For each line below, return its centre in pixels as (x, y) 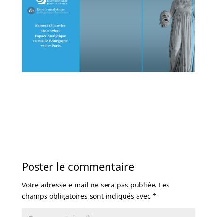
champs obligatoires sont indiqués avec (87, 196)
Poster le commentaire (78, 166)
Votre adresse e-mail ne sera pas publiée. (89, 185)
